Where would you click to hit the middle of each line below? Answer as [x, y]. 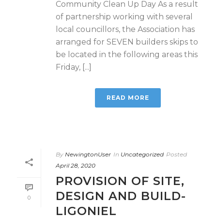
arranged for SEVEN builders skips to [127, 42]
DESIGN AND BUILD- [121, 196]
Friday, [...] [74, 67]
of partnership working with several [124, 17]
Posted [177, 154]
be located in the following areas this [127, 54]
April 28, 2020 [76, 165]
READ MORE [128, 98]
